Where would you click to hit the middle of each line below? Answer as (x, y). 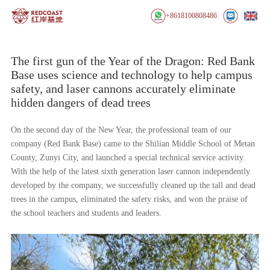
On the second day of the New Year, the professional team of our (121, 130)
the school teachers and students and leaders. (86, 213)
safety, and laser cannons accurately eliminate (123, 88)
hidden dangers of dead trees (80, 102)
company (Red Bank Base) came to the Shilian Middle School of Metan (133, 143)
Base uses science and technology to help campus (131, 74)
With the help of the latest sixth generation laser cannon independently (130, 171)
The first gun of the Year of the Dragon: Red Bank (133, 61)
